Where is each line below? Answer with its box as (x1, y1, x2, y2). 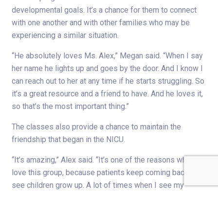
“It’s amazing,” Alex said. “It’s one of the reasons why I (12, 155, 195, 165)
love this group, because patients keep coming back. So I (12, 168, 205, 178)
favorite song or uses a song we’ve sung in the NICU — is (12, 206, 205, 216)
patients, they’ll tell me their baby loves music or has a (12, 193, 196, 203)
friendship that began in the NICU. (12, 135, 125, 145)
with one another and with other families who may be (12, 18, 190, 28)
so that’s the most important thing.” (12, 102, 129, 111)
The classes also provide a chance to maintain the (12, 122, 181, 132)
